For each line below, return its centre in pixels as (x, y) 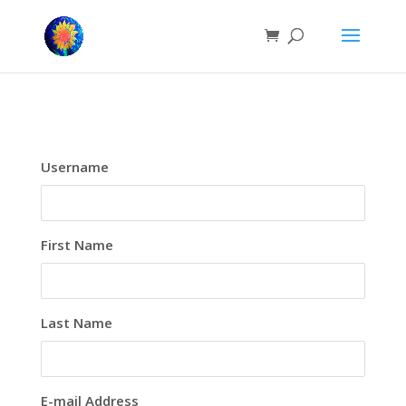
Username (74, 167)
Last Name (76, 323)
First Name (77, 245)
